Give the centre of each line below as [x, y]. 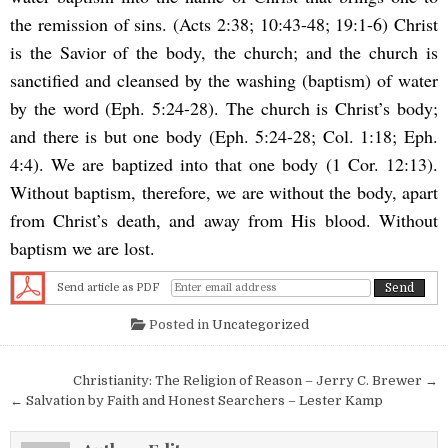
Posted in [178, 325]
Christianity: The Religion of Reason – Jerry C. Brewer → [255, 381]
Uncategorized [260, 325]
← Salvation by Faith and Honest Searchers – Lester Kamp [196, 401]
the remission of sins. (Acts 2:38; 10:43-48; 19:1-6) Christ [224, 24]
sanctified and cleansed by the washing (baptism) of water [224, 80]
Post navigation [98, 382]
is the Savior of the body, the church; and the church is [224, 52]
